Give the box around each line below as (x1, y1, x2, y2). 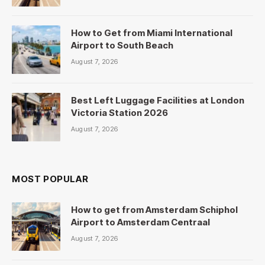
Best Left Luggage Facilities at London (71, 94, 244, 106)
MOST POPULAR (12, 173, 89, 185)
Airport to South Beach (71, 39, 173, 51)
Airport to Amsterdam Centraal (71, 216, 210, 228)
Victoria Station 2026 (71, 106, 168, 118)
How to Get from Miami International (71, 27, 232, 38)
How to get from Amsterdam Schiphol (71, 203, 238, 215)
